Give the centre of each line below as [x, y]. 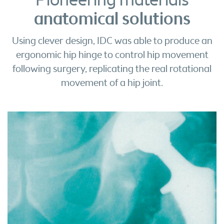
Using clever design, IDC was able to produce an [112, 41]
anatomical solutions [112, 20]
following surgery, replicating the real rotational [112, 69]
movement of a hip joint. [112, 83]
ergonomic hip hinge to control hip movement [112, 55]
